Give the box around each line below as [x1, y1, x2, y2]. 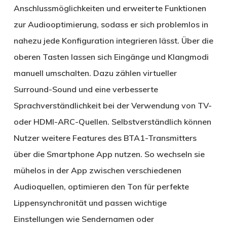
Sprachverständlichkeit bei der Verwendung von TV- [13, 100, 212, 111]
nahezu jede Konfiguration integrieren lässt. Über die [13, 35, 213, 46]
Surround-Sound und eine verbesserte [13, 84, 158, 95]
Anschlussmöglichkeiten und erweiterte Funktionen [13, 3, 206, 14]
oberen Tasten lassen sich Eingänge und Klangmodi [13, 52, 209, 62]
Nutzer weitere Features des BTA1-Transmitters [13, 133, 197, 143]
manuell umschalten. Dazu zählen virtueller [13, 68, 177, 79]
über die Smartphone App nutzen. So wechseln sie [13, 149, 205, 160]
